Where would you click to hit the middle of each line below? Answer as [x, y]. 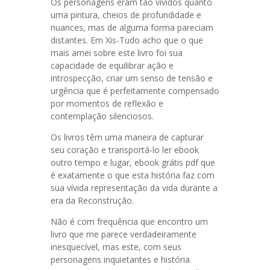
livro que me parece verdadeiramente [124, 234]
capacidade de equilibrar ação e [112, 65]
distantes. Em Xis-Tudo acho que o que [127, 40]
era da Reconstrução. [92, 200]
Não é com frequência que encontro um [129, 221]
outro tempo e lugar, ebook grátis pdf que [133, 162]
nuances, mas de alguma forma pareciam [132, 27]
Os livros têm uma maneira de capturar [127, 137]
